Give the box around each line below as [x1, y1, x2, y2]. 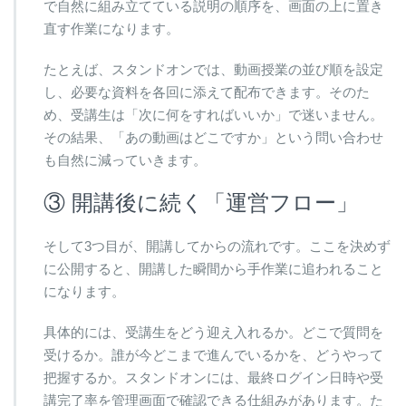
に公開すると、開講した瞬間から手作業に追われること [43, 261, 383, 277]
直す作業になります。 [43, 21, 179, 37]
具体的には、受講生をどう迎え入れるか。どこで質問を [43, 324, 383, 341]
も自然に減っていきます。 [43, 152, 207, 169]
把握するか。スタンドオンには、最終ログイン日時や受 [43, 370, 383, 386]
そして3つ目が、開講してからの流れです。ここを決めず [43, 238, 391, 255]
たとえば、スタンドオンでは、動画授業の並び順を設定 [43, 62, 383, 78]
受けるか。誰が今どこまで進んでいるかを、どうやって [43, 347, 383, 363]
